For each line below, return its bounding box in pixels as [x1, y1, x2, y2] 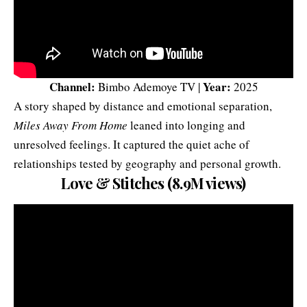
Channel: [49, 78, 95, 96]
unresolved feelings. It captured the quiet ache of [14, 136, 249, 153]
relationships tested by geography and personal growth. [14, 156, 281, 172]
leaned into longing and [127, 117, 245, 134]
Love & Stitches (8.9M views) [61, 173, 246, 194]
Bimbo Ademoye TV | [95, 79, 203, 95]
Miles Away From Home [14, 117, 127, 134]
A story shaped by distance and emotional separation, [14, 98, 272, 114]
